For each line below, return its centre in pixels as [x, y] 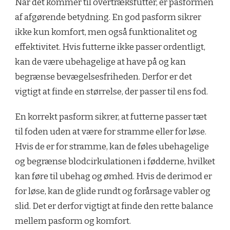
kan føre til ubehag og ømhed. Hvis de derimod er [113, 177]
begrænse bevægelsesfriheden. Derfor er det [103, 77]
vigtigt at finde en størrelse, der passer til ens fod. [111, 92]
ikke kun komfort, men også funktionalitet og [106, 32]
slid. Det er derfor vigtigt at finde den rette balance [114, 206]
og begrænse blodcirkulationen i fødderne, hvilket [115, 162]
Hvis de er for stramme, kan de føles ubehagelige [112, 147]
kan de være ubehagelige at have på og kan [100, 62]
